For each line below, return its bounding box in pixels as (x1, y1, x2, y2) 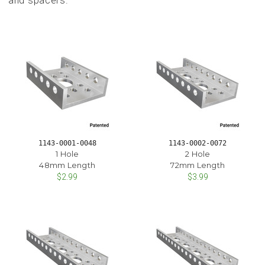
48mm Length (39, 160, 96, 170)
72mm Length (170, 160, 225, 170)
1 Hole (56, 148, 79, 159)
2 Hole (185, 148, 211, 159)
